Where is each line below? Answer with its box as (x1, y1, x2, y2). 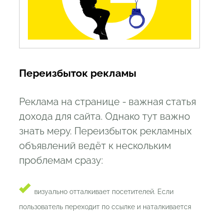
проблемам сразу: (19, 154, 103, 167)
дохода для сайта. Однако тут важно (19, 110, 190, 123)
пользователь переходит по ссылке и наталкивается (19, 203, 191, 211)
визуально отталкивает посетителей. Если (34, 188, 174, 196)
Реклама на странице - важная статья (19, 96, 196, 108)
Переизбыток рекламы (19, 67, 136, 80)
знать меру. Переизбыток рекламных (19, 125, 192, 137)
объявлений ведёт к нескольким (19, 140, 171, 152)
